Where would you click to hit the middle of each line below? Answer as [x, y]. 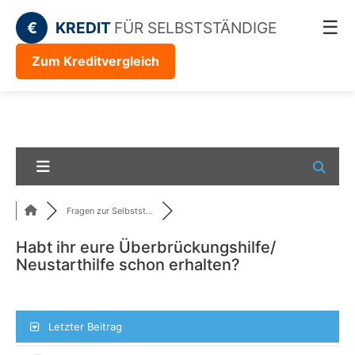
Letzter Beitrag [85, 327]
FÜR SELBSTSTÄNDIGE [195, 28]
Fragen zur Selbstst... [110, 211]
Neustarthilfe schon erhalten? [128, 265]
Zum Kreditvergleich [95, 61]
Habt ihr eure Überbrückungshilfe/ [146, 248]
